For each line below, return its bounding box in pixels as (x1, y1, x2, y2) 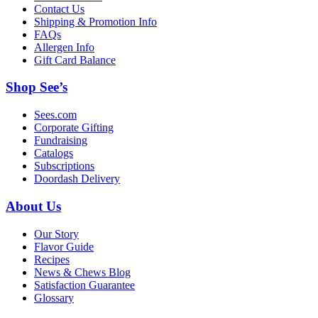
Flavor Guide (34, 240, 94, 253)
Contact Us (34, 2, 84, 15)
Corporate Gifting (34, 121, 114, 134)
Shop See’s (6, 79, 67, 95)
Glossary (34, 291, 74, 304)
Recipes (34, 253, 70, 265)
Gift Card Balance (34, 53, 116, 66)
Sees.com (34, 109, 77, 121)
